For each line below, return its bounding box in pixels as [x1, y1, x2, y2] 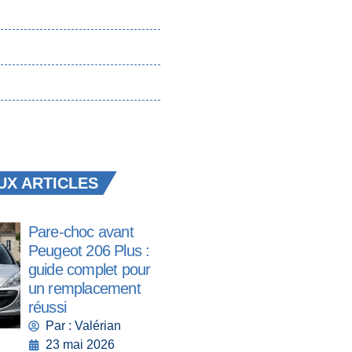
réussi [27, 299, 67, 317]
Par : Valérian [46, 319, 122, 333]
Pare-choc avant [27, 223, 134, 241]
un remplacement [27, 280, 141, 298]
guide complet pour [27, 261, 151, 279]
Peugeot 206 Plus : [27, 242, 150, 260]
